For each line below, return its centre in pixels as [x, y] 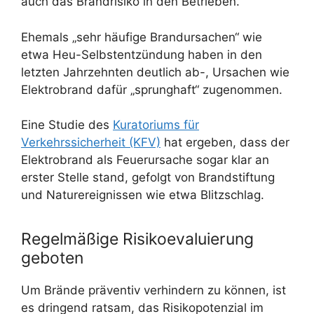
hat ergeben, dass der [225, 142]
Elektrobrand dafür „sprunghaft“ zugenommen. [152, 89]
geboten [52, 258]
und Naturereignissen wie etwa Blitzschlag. [143, 195]
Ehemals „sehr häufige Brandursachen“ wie [142, 37]
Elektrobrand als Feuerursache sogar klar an [145, 160]
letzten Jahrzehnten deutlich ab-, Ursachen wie [155, 72]
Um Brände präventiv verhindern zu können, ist [153, 290]
